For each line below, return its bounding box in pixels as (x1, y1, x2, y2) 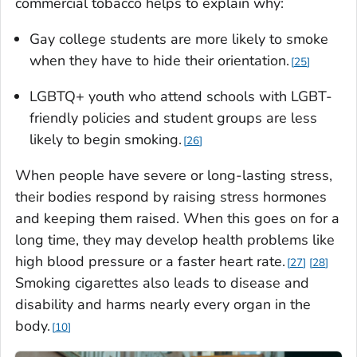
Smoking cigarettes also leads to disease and (15, 273, 309, 292)
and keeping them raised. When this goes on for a (15, 208, 339, 228)
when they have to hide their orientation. (29, 50, 289, 70)
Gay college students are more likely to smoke (29, 29, 328, 49)
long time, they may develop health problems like (15, 229, 335, 249)
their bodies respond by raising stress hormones (15, 186, 327, 206)
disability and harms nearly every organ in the (15, 294, 311, 314)
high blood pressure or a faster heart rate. (15, 251, 285, 271)
